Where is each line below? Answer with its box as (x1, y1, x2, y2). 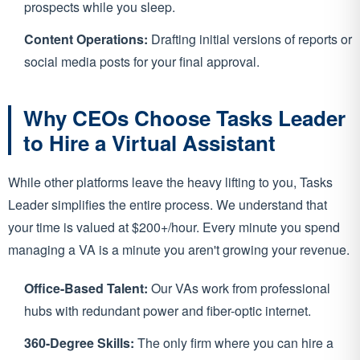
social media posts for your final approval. (24, 52, 260, 72)
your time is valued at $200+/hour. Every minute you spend (8, 218, 340, 237)
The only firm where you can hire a (134, 333, 333, 353)
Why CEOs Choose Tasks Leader (23, 103, 346, 133)
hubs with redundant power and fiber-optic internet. (24, 301, 311, 321)
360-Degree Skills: (24, 333, 134, 353)
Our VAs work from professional (148, 279, 330, 298)
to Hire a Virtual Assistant (23, 128, 276, 158)
